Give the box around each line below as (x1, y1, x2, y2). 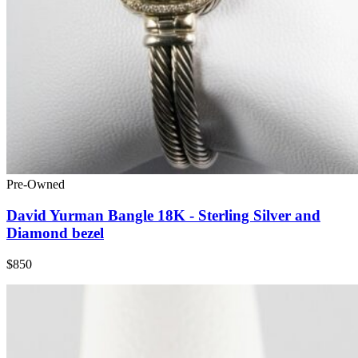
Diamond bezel (6, 224, 104, 241)
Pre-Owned (6, 177, 65, 192)
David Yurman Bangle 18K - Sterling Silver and (6, 206, 320, 224)
